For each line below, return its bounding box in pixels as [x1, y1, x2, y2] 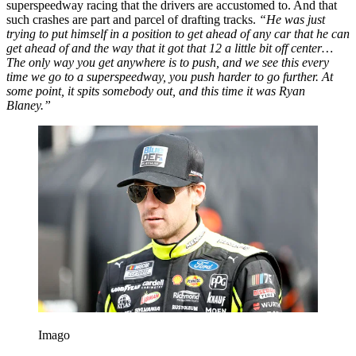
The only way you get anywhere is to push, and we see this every [6, 55, 329, 69]
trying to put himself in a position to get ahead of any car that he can [6, 26, 350, 41]
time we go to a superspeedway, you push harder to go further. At [6, 69, 333, 83]
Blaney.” [6, 98, 51, 112]
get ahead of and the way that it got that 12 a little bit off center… [6, 41, 333, 55]
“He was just [259, 12, 325, 26]
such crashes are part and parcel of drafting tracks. [6, 12, 259, 26]
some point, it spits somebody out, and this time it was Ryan [6, 83, 305, 98]
